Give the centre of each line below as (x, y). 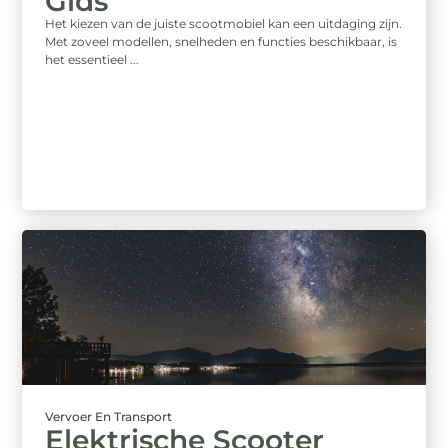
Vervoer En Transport (109, 417)
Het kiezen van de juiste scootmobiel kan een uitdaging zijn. (224, 23)
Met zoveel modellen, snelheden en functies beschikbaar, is (221, 41)
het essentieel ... (92, 59)
